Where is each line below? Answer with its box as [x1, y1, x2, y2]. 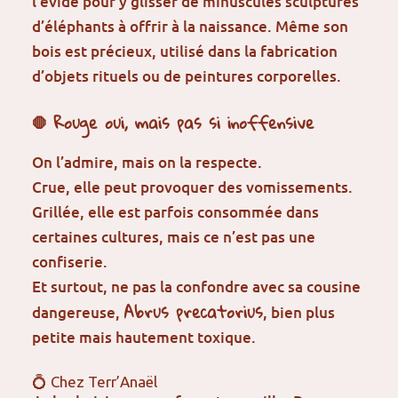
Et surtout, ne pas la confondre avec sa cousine [32, 276, 362, 297]
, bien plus [263, 302, 336, 322]
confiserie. [32, 251, 108, 272]
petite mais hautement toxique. [32, 327, 257, 347]
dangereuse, [32, 302, 124, 322]
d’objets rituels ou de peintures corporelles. [32, 65, 342, 86]
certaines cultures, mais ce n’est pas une [32, 227, 316, 247]
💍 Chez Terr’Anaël [32, 373, 158, 391]
